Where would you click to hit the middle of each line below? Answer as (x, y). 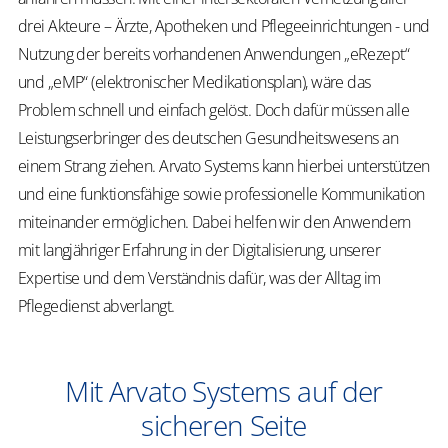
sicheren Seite (224, 425)
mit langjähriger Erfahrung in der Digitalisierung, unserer (199, 250)
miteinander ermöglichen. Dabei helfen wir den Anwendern (214, 222)
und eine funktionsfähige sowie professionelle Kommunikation (221, 194)
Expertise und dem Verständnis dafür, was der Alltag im (199, 278)
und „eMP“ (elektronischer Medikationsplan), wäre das (194, 82)
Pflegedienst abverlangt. (96, 306)
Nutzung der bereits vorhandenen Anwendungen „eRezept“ (213, 54)
